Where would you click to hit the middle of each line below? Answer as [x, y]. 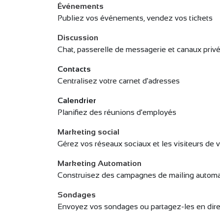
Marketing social [88, 132]
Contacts [74, 69]
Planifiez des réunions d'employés [117, 112]
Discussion [78, 38]
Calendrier [77, 100]
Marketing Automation [99, 163]
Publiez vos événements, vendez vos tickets [135, 18]
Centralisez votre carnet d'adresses [119, 81]
